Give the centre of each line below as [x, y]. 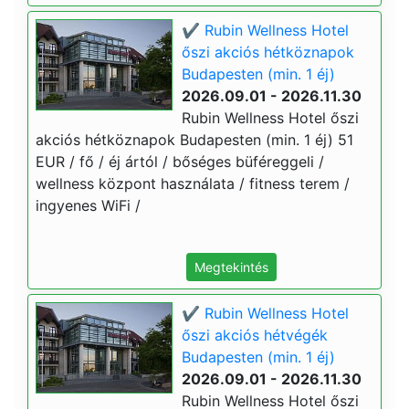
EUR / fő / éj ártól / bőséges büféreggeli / [180, 162]
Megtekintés [231, 267]
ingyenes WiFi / [88, 205]
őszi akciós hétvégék [255, 335]
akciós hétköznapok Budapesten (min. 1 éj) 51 [194, 140]
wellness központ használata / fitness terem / [193, 184]
